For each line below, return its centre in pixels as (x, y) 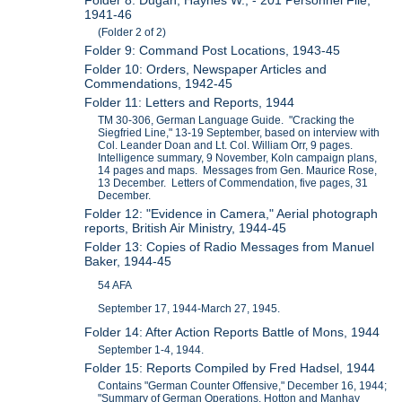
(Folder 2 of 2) (132, 32)
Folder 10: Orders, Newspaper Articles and (206, 69)
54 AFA (115, 285)
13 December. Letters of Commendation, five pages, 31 (233, 183)
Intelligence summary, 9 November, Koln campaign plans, (238, 157)
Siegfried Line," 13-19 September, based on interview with (239, 132)
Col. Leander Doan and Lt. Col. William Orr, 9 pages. (227, 145)
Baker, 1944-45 (128, 261)
